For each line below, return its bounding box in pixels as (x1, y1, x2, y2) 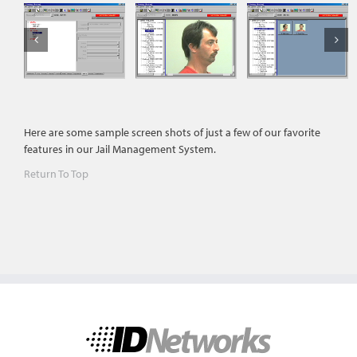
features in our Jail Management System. (24, 141, 216, 156)
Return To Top (24, 166, 88, 181)
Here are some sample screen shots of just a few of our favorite (24, 124, 320, 139)
